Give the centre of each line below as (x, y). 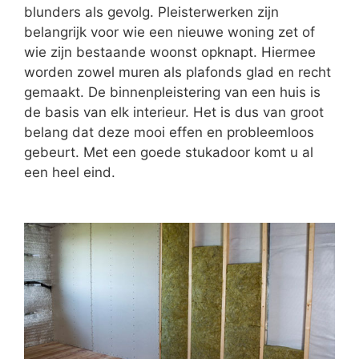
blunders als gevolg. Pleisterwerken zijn (151, 12)
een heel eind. (70, 172)
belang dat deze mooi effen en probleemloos (169, 132)
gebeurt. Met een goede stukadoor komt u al (169, 152)
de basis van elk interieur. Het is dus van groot (174, 112)
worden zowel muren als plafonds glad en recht (177, 72)
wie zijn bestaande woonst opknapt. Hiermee (170, 52)
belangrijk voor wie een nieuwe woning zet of (169, 32)
